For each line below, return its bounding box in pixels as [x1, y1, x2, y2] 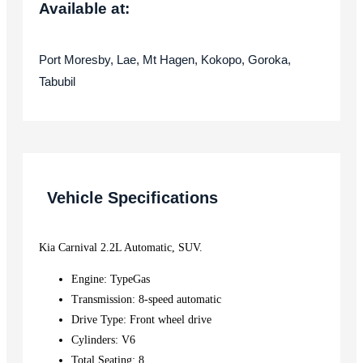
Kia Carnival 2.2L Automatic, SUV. [39, 241, 203, 254]
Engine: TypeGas [71, 272, 150, 285]
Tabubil [39, 74, 75, 88]
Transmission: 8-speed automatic [71, 293, 221, 305]
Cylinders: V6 [71, 333, 135, 346]
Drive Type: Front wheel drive [71, 313, 211, 326]
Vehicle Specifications [47, 188, 218, 207]
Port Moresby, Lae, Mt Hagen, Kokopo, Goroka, [39, 52, 291, 66]
